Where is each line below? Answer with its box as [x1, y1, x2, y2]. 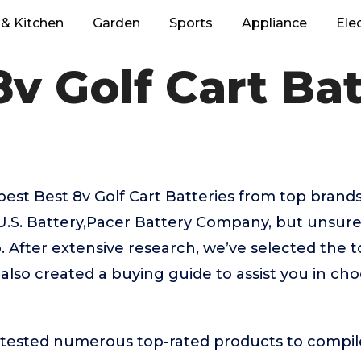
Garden [93, 15, 140, 31]
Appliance [242, 15, 307, 31]
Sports [169, 15, 213, 31]
